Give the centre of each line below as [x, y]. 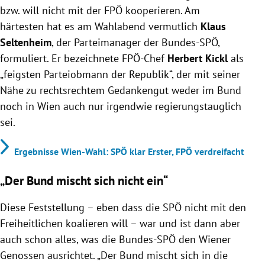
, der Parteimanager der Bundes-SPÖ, [135, 42]
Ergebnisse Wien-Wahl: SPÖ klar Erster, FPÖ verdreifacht [129, 151]
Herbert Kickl [198, 58]
